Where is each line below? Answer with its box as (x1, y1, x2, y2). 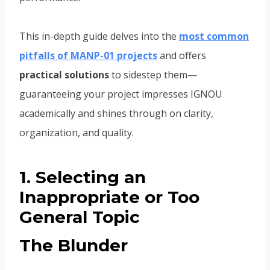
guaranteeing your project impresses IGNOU (19, 87, 222, 101)
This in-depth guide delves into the (19, 30, 179, 43)
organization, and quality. (19, 126, 134, 140)
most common (179, 30, 249, 43)
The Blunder (19, 235, 128, 256)
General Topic (19, 207, 140, 228)
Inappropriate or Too (19, 187, 199, 208)
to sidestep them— (109, 68, 197, 82)
